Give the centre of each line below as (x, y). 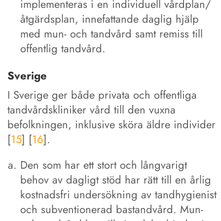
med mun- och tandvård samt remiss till (112, 34)
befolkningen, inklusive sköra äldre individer (111, 124)
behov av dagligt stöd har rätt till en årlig (116, 179)
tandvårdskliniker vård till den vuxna (92, 109)
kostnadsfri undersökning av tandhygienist (119, 194)
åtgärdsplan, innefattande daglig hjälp (110, 19)
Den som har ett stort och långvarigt (104, 165)
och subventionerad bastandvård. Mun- (112, 209)
